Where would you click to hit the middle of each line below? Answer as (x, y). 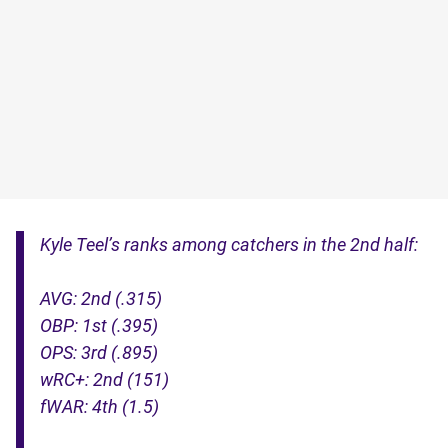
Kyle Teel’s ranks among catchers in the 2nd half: (229, 244)
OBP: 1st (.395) (99, 325)
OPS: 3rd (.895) (99, 352)
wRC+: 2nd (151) (104, 379)
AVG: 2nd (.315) (101, 298)
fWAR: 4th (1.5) (99, 406)
